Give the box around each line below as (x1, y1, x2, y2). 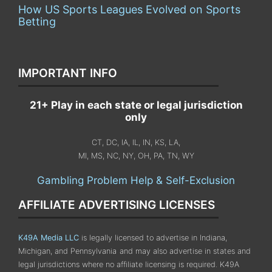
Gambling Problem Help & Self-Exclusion (37, 174, 235, 186)
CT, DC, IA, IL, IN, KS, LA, (92, 137, 180, 147)
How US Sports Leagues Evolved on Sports (18, 2, 240, 16)
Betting (18, 15, 56, 28)
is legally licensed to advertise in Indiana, (79, 233, 227, 242)
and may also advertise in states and (120, 246, 251, 256)
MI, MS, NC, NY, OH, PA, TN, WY (78, 151, 194, 160)
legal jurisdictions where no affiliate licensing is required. (18, 259, 220, 269)
